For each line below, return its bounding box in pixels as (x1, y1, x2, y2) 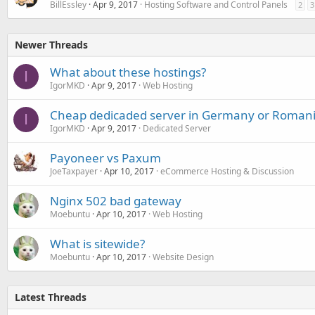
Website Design (153, 250, 214, 263)
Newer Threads (15, 37, 88, 51)
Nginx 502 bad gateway (50, 192, 181, 209)
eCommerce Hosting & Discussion (160, 165, 294, 177)
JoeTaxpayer (50, 165, 98, 177)
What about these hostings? (50, 63, 206, 80)
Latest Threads (15, 290, 86, 304)
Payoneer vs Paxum (50, 149, 161, 166)
